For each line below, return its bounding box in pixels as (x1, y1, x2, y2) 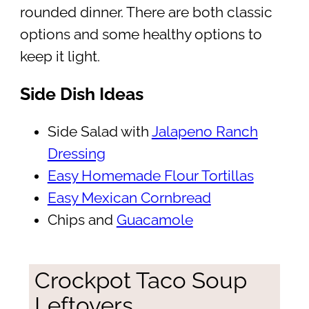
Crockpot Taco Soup (34, 267, 247, 295)
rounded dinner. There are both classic (19, 3, 272, 21)
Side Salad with (47, 123, 152, 141)
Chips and (47, 212, 117, 229)
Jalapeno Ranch (151, 123, 258, 141)
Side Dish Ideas (19, 83, 143, 105)
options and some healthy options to (19, 26, 262, 43)
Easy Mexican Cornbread (47, 190, 211, 207)
